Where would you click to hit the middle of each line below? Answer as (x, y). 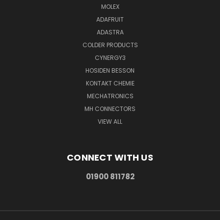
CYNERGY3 (110, 57)
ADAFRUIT (110, 19)
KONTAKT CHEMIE (110, 83)
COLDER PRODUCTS (110, 45)
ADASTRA (110, 32)
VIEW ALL (110, 121)
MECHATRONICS (110, 96)
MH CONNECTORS (110, 109)
